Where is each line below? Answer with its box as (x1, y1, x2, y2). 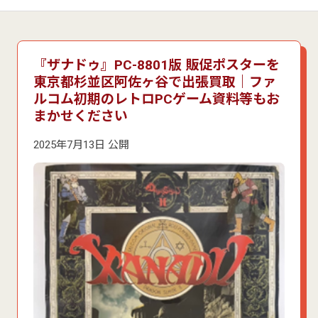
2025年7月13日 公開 (33, 138, 129, 151)
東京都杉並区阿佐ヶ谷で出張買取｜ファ (33, 73, 276, 90)
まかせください (33, 107, 128, 124)
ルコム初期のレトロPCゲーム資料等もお (33, 90, 280, 107)
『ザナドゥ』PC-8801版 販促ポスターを (33, 56, 280, 73)
